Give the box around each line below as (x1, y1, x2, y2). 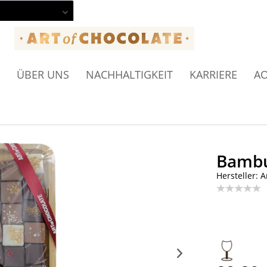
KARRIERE (190, 67, 237, 82)
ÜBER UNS (17, 67, 69, 82)
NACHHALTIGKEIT (86, 67, 173, 82)
